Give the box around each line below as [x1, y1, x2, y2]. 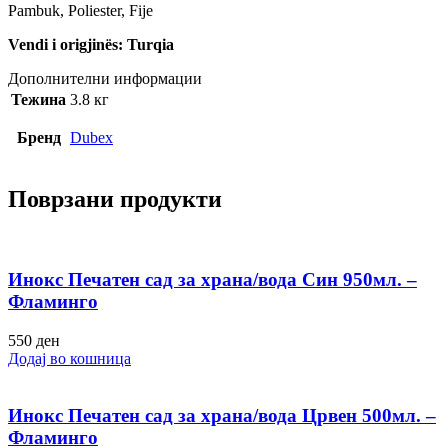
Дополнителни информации [8, 69, 202, 87]
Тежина [11, 90, 66, 108]
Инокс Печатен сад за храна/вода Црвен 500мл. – [8, 404, 436, 426]
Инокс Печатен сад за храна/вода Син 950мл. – [8, 269, 417, 291]
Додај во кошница [8, 350, 131, 368]
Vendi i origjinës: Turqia [8, 35, 174, 53]
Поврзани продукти [8, 185, 222, 212]
